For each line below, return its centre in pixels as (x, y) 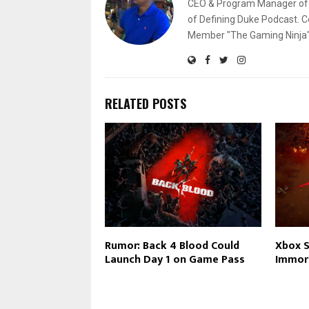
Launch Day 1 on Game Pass (175, 260)
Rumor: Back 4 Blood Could (172, 246)
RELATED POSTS (146, 103)
